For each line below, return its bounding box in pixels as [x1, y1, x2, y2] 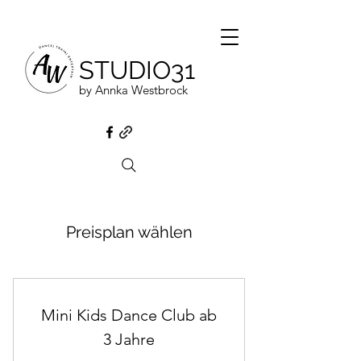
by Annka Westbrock [79, 82, 188, 98]
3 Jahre [103, 330, 155, 349]
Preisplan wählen [65, 222, 193, 242]
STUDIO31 [79, 56, 195, 85]
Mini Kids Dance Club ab [41, 305, 217, 325]
